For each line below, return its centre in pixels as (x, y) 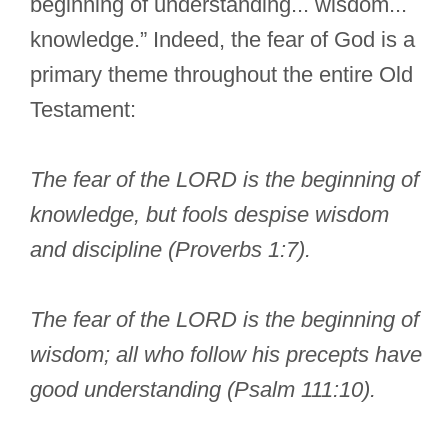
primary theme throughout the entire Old (221, 75)
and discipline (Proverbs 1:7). (170, 250)
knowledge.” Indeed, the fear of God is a (222, 40)
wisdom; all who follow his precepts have (226, 355)
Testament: (83, 110)
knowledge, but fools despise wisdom (209, 215)
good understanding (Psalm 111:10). (203, 390)
